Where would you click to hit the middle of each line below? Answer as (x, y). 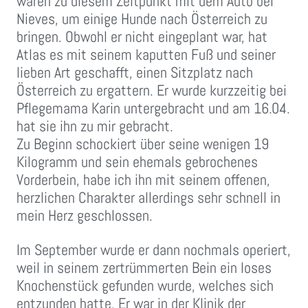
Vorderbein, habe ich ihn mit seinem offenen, (143, 180)
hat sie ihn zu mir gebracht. (95, 126)
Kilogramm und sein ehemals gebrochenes (137, 162)
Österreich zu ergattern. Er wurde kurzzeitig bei (152, 90)
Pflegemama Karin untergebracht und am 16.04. (153, 108)
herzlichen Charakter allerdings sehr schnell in (148, 198)
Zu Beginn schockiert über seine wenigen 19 (143, 144)
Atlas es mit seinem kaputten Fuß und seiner (146, 55)
